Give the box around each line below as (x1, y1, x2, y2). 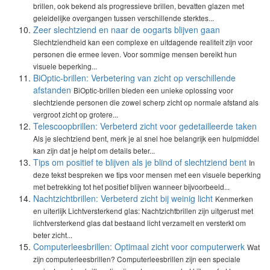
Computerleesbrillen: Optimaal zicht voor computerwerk (33, 240, 245, 253)
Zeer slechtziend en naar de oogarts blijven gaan (33, 24, 220, 36)
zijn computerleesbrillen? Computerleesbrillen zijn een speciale (33, 254, 240, 264)
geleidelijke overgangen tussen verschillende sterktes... (33, 13, 214, 23)
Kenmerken (215, 193, 253, 204)
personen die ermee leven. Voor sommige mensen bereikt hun (33, 49, 237, 59)
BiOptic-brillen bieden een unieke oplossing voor (74, 85, 233, 95)
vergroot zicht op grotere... (33, 109, 118, 119)
